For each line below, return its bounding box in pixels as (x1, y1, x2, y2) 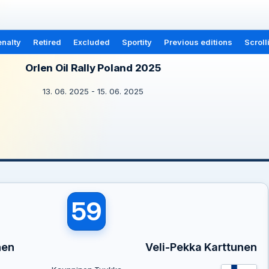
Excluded (73, 37, 110, 47)
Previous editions (163, 37, 232, 47)
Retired (32, 37, 61, 47)
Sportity (121, 37, 152, 47)
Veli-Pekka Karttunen (145, 241, 257, 253)
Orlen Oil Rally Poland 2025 (25, 62, 161, 74)
